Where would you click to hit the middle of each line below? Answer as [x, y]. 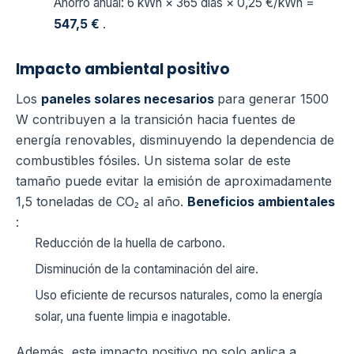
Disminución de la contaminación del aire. [147, 269]
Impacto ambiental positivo [123, 69]
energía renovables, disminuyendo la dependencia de [175, 139]
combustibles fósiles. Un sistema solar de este [153, 160]
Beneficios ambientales [261, 201]
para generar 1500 [273, 98]
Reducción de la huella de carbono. [130, 243]
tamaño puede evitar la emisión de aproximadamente [174, 181]
